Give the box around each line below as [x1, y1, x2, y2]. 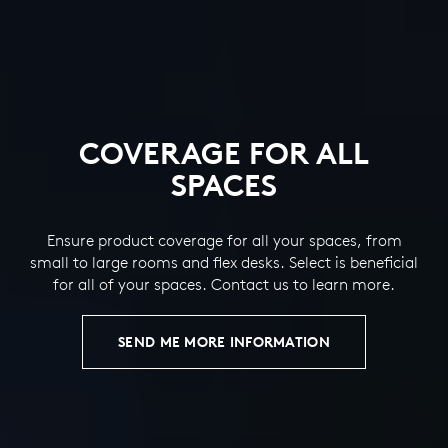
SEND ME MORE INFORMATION [118, 332, 330, 351]
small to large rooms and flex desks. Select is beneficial [30, 251, 418, 272]
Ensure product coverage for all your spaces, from [46, 229, 402, 250]
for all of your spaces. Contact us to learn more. [53, 273, 395, 294]
